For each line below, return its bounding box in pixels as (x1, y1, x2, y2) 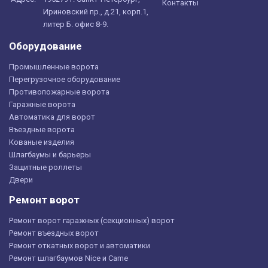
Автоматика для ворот (9, 112, 95, 121)
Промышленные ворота (9, 62, 99, 71)
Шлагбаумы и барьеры (9, 150, 91, 159)
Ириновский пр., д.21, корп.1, (43, 7, 148, 16)
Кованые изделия (9, 138, 74, 147)
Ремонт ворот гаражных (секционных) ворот (9, 216, 175, 225)
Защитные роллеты (9, 163, 82, 172)
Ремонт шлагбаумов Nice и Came (9, 254, 128, 263)
